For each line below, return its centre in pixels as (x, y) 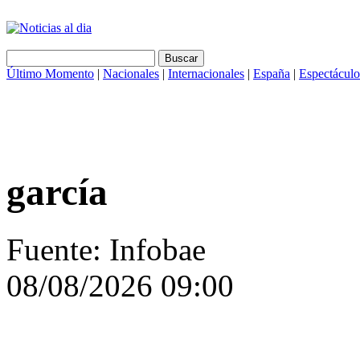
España (272, 74)
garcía (57, 192)
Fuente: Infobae (106, 249)
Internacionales (206, 74)
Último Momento (50, 74)
